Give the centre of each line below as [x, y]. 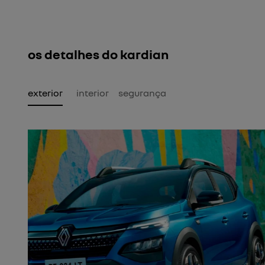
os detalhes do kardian [98, 54]
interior [93, 93]
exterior [45, 93]
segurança [142, 93]
